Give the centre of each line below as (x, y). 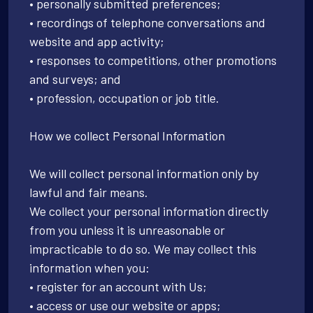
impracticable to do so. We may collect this (143, 248)
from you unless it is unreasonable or (127, 230)
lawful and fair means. (89, 192)
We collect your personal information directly (149, 211)
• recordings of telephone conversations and (147, 22)
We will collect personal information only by (144, 173)
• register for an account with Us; (118, 286)
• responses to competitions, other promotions (153, 60)
